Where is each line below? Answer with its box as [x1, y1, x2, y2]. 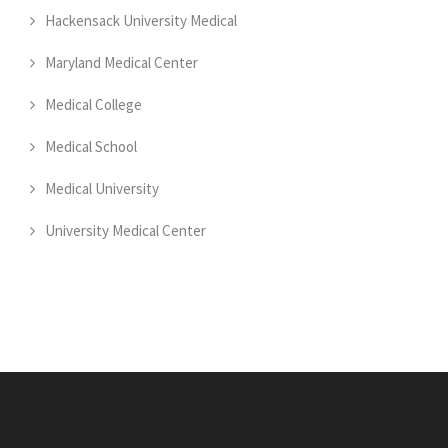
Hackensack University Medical [45, 10, 237, 30]
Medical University [45, 178, 159, 198]
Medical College [45, 94, 142, 114]
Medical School [45, 136, 137, 156]
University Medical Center [45, 220, 206, 240]
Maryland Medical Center [45, 52, 198, 72]
